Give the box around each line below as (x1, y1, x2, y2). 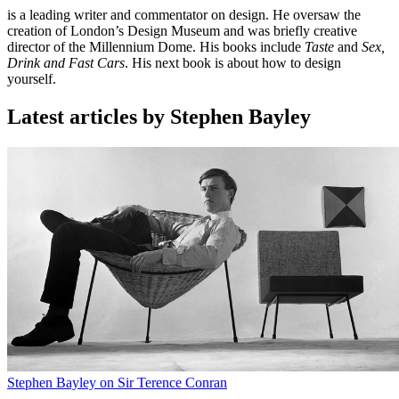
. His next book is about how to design (125, 55, 341, 71)
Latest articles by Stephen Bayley (7, 105, 311, 129)
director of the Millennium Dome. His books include (7, 39, 305, 55)
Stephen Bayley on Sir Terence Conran (7, 375, 227, 391)
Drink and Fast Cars (7, 55, 125, 71)
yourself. (7, 71, 56, 87)
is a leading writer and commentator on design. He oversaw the (7, 7, 361, 23)
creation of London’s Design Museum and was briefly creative (7, 23, 357, 39)
